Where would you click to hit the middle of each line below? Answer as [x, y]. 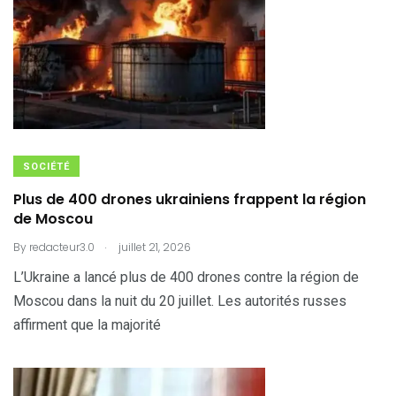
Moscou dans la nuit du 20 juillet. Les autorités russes [180, 301]
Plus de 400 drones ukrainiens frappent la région [190, 199]
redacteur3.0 [62, 247]
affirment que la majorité [87, 325]
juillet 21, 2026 [153, 247]
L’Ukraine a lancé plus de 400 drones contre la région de [186, 277]
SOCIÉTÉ [46, 167]
